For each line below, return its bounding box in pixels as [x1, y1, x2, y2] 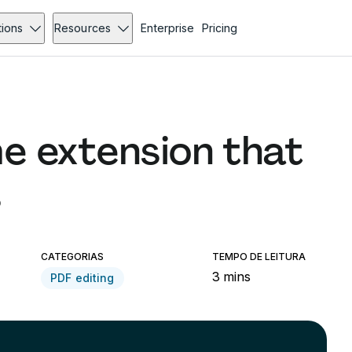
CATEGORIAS [41, 251, 104, 262]
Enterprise [140, 21, 194, 35]
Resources [54, 21, 111, 35]
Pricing [201, 21, 237, 35]
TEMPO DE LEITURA [212, 251, 306, 262]
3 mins [212, 269, 251, 284]
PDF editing [50, 271, 115, 284]
